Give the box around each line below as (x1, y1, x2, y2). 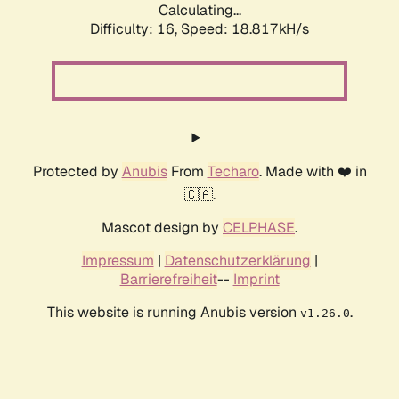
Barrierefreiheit (119, 270, 217, 289)
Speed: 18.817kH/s (181, 20, 309, 39)
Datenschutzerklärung (164, 251, 311, 271)
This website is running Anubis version (46, 303, 300, 322)
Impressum (81, 251, 154, 271)
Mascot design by (102, 218, 223, 238)
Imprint (232, 270, 280, 289)
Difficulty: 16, (90, 20, 181, 39)
